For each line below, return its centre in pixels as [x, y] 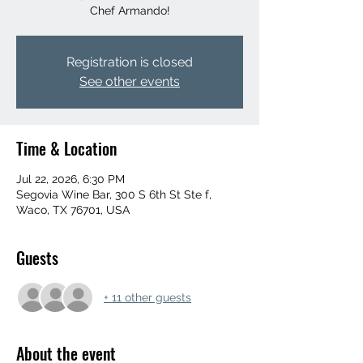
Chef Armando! [130, 11]
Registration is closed [130, 62]
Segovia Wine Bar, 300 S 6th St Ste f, [114, 194]
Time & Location [66, 148]
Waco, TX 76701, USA [73, 210]
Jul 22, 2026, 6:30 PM [70, 179]
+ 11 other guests [147, 297]
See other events [130, 81]
